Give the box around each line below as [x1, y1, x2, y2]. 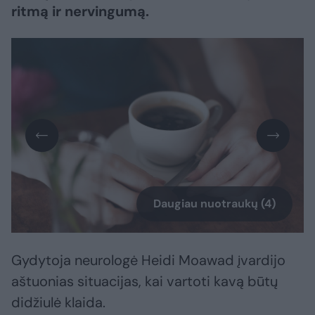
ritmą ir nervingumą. [11, 2, 149, 21]
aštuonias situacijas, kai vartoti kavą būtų [11, 272, 278, 291]
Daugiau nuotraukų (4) [153, 196, 276, 212]
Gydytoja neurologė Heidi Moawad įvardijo [11, 251, 285, 270]
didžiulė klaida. [11, 293, 105, 312]
